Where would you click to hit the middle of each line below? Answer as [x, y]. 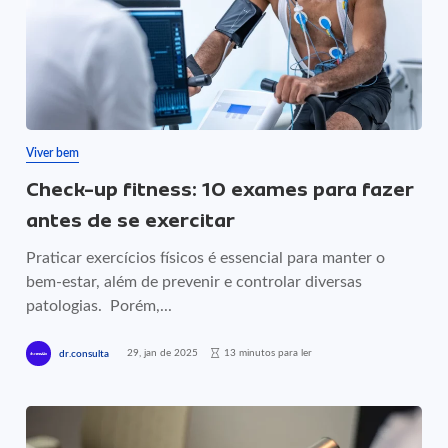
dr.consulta [84, 353]
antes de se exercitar [133, 220]
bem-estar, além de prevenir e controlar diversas [194, 282]
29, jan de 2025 [163, 352]
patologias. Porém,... [99, 306]
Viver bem [53, 153]
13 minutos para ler [268, 352]
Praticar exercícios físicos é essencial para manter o [206, 258]
